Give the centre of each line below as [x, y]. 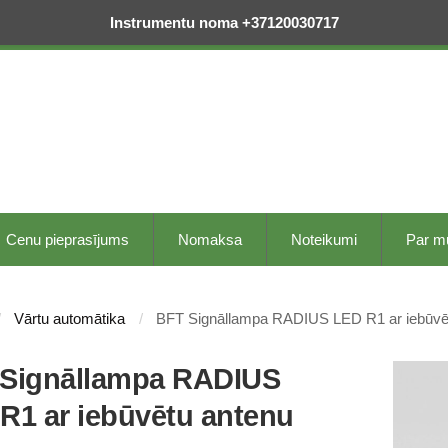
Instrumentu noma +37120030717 [224, 22]
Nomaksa [210, 239]
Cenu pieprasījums [67, 239]
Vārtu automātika [70, 318]
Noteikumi [324, 239]
